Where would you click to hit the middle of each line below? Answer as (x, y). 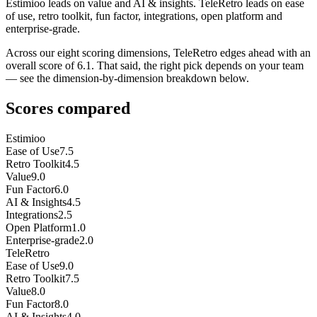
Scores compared (68, 109)
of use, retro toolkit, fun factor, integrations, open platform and (144, 16)
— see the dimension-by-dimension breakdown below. (127, 79)
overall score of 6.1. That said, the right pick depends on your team (155, 66)
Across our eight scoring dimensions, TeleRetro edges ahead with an (158, 53)
